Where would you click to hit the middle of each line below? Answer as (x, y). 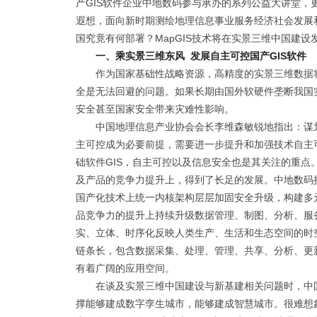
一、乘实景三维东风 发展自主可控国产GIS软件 (201, 56)
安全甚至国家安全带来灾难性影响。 (155, 109)
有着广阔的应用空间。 (125, 268)
